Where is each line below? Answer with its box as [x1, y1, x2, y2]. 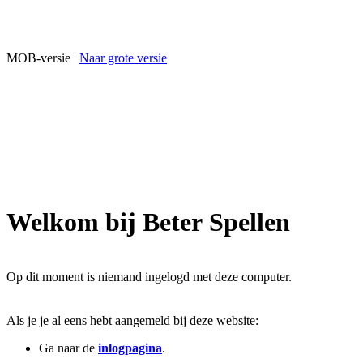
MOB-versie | [6, 51, 79, 65]
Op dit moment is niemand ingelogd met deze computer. [6, 269, 292, 284]
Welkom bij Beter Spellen [6, 207, 290, 237]
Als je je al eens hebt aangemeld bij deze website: [6, 313, 258, 327]
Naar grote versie [79, 51, 167, 65]
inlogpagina [98, 340, 162, 355]
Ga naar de [39, 340, 98, 355]
